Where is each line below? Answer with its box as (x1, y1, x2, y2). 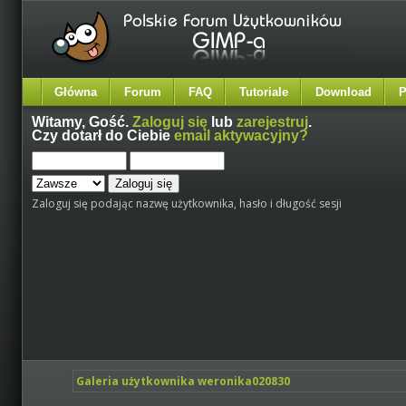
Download (315, 85, 372, 99)
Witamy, (32, 114, 89, 130)
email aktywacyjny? (174, 128, 308, 143)
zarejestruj (237, 114, 308, 130)
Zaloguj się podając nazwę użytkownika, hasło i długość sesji (32, 196, 342, 211)
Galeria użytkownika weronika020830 (76, 373, 291, 389)
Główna (54, 85, 97, 99)
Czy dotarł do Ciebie (32, 128, 174, 143)
